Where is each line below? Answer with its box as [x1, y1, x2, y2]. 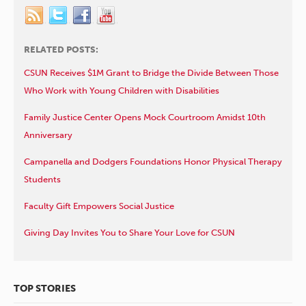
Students [24, 174, 61, 185]
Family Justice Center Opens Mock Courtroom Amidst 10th [24, 112, 266, 123]
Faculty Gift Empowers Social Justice [24, 201, 174, 212]
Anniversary [24, 130, 72, 141]
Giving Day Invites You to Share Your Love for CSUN [24, 227, 235, 238]
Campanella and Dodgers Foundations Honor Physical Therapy [24, 156, 282, 167]
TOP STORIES [14, 283, 76, 295]
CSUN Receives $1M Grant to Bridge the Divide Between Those [24, 68, 279, 79]
